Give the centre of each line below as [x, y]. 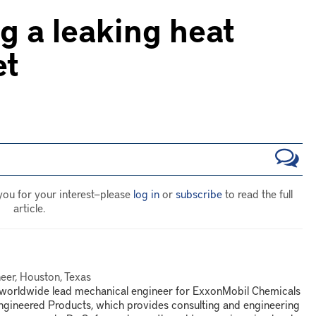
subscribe [199, 193]
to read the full [257, 193]
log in [146, 193]
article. [29, 207]
